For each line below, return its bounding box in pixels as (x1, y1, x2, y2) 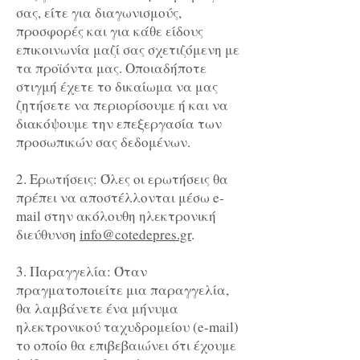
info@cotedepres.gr (80, 225, 191, 244)
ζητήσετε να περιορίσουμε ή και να (16, 96, 228, 115)
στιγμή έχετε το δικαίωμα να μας (16, 77, 218, 96)
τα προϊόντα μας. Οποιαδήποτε (16, 59, 207, 78)
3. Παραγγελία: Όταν (16, 262, 147, 281)
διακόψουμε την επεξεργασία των (16, 114, 222, 133)
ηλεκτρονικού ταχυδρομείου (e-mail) (16, 317, 239, 337)
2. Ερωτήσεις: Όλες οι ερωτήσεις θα (16, 170, 228, 189)
